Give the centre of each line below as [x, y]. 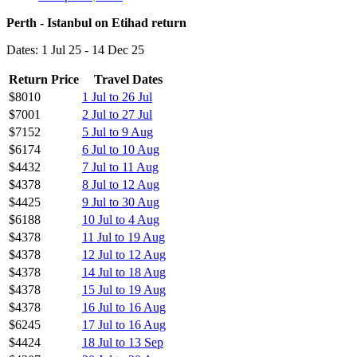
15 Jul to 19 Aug [124, 289]
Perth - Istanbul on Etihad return [96, 22]
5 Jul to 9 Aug [118, 131]
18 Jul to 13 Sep [123, 342]
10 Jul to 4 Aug [121, 219]
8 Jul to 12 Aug [121, 184]
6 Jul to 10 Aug [121, 149]
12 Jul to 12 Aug [124, 254]
